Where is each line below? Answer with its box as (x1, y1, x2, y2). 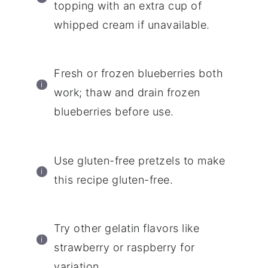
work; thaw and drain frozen (54, 86, 200, 99)
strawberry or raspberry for (54, 241, 195, 254)
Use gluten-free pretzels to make (54, 154, 226, 167)
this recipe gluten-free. (54, 173, 173, 186)
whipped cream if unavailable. (54, 18, 210, 31)
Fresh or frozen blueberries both (54, 67, 224, 80)
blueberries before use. (54, 105, 174, 118)
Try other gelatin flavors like (54, 222, 200, 235)
